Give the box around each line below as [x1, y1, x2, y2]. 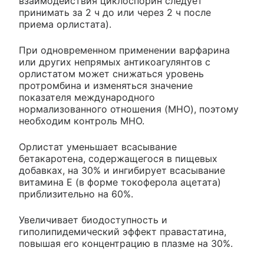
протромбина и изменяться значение [19, 79, 193, 91]
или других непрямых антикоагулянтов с [19, 55, 210, 68]
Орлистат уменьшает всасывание [19, 140, 177, 153]
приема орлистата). [19, 18, 111, 30]
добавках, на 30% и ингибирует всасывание [19, 164, 225, 176]
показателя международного [19, 91, 155, 103]
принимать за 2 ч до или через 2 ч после [19, 6, 211, 18]
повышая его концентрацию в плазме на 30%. [19, 237, 233, 249]
